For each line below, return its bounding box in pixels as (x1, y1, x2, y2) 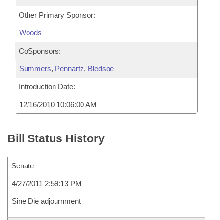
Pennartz (55, 64, 84, 73)
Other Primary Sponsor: (19, 11, 95, 19)
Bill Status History (7, 132, 105, 145)
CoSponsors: (19, 47, 61, 55)
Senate (11, 162, 34, 170)
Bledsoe (88, 64, 114, 73)
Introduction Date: (19, 82, 75, 91)
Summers (19, 64, 51, 73)
